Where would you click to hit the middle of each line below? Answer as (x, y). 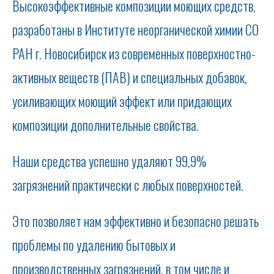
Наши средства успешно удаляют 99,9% (109, 161)
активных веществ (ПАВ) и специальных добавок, (130, 77)
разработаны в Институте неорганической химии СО (135, 29)
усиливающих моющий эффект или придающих (122, 101)
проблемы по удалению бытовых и (94, 245)
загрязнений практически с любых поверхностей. (128, 185)
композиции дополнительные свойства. (106, 125)
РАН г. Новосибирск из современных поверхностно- (134, 53)
